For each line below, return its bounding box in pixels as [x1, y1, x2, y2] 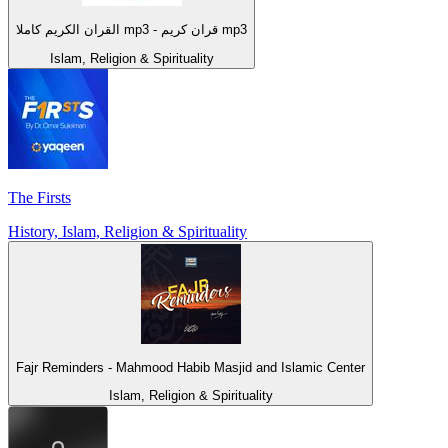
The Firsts [8, 188, 71, 206]
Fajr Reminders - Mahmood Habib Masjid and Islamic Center [16, 360, 365, 376]
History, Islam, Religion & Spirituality [8, 222, 247, 240]
